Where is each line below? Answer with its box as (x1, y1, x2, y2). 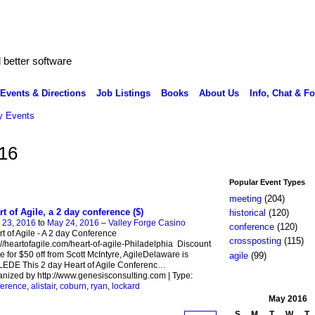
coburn (59, 281, 86, 292)
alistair (30, 281, 56, 292)
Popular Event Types (229, 177, 305, 186)
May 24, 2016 (46, 218, 99, 229)
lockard (111, 281, 140, 292)
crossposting (229, 236, 281, 247)
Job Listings (96, 87, 150, 98)
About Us (198, 87, 239, 98)
